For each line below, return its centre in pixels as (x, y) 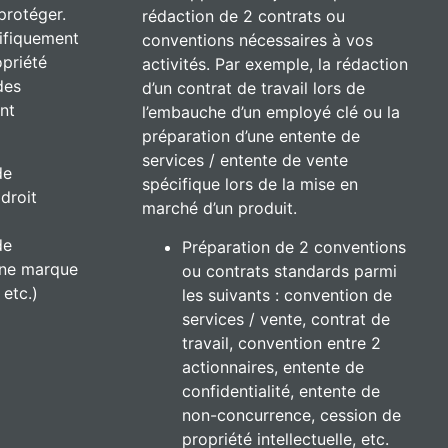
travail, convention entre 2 (281, 342)
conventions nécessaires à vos (257, 39)
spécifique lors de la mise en (250, 183)
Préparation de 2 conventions (294, 246)
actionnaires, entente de (273, 366)
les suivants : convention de (287, 294)
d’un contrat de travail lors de (253, 87)
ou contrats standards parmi (289, 270)
